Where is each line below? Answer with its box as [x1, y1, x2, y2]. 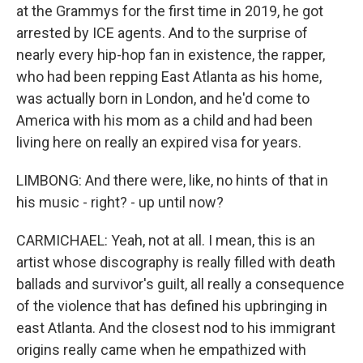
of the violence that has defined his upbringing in [16, 297, 327, 314]
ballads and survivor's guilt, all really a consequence [16, 275, 344, 293]
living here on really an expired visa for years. [16, 134, 301, 151]
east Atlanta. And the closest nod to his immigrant [16, 319, 335, 336]
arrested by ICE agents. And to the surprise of [16, 24, 308, 41]
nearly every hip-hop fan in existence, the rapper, [16, 46, 325, 63]
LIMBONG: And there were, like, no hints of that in [16, 172, 328, 189]
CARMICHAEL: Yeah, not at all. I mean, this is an [16, 232, 315, 249]
